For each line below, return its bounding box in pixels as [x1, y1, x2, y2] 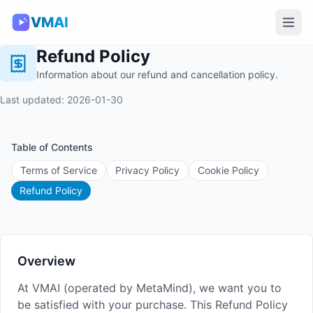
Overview [17, 254, 75, 268]
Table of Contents [11, 141, 93, 153]
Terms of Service [20, 164, 97, 176]
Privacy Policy [115, 164, 180, 176]
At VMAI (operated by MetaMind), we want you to [17, 281, 282, 295]
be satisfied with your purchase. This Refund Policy [17, 298, 288, 312]
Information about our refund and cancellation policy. [36, 68, 278, 80]
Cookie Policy [198, 164, 259, 176]
